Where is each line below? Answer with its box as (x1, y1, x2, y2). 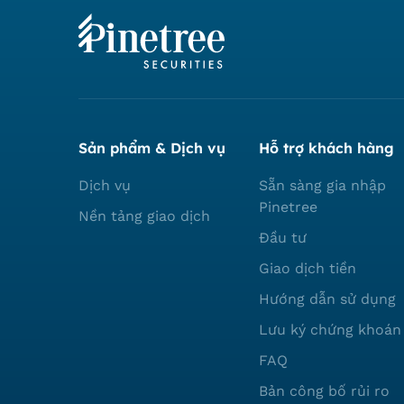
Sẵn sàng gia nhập (259, 177, 386, 195)
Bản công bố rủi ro (259, 382, 390, 400)
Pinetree (259, 198, 317, 216)
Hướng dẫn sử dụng (259, 290, 396, 308)
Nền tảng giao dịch (78, 207, 210, 225)
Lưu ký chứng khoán (259, 321, 401, 339)
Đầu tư (259, 229, 307, 247)
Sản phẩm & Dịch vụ (78, 139, 225, 158)
